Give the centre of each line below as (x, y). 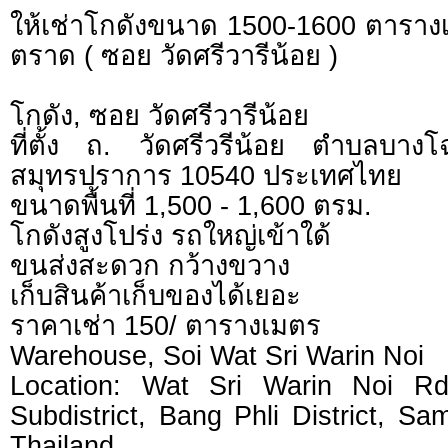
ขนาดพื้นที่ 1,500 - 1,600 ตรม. (191, 206)
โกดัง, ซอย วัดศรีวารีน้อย (159, 116)
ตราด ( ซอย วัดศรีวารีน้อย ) (174, 56)
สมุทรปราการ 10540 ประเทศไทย (206, 176)
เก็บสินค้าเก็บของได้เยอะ (155, 296)
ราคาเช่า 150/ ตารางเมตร (165, 326)
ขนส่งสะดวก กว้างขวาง (150, 266)
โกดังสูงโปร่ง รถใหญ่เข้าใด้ (170, 236)
